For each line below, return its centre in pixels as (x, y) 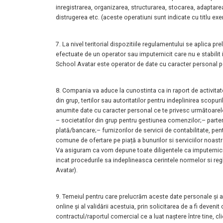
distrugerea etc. (78, 17)
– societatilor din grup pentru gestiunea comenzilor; (129, 120)
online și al (71, 207)
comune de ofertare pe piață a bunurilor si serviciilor (130, 140)
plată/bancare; (76, 130)
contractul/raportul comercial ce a (105, 217)
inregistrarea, (75, 7)
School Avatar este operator (96, 64)
